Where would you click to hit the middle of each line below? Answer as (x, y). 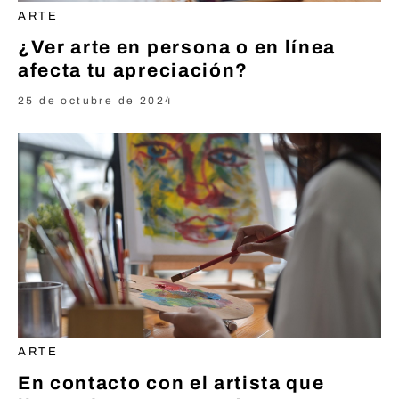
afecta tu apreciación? (133, 70)
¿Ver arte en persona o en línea (177, 47)
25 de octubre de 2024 (96, 101)
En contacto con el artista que (171, 383)
